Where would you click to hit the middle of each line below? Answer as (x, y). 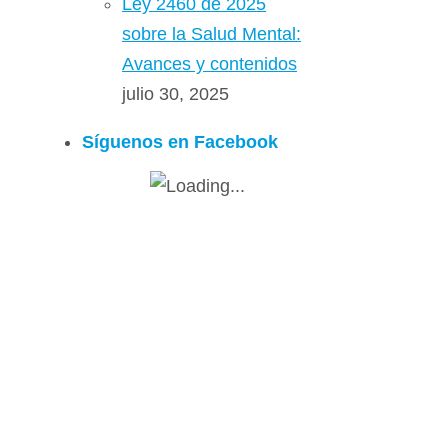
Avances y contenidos (209, 64)
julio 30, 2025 (175, 94)
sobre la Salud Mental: (211, 34)
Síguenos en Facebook (180, 142)
